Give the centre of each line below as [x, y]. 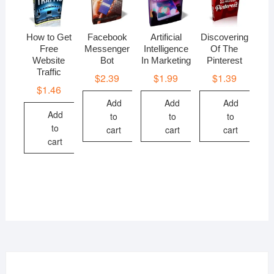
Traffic [49, 72]
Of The [224, 49]
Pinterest [224, 61]
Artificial [166, 37]
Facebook [107, 37]
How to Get [49, 37]
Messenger [107, 49]
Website [49, 61]
